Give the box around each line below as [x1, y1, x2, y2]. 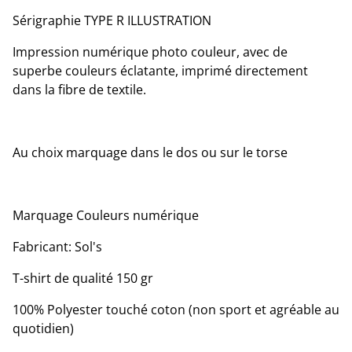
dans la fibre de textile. [13, 80, 146, 98]
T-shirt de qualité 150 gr [13, 269, 153, 287]
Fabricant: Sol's [13, 237, 102, 255]
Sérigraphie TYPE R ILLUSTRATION [13, 11, 211, 29]
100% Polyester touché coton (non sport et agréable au [13, 300, 339, 318]
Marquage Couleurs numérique [13, 206, 199, 224]
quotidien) [13, 319, 74, 337]
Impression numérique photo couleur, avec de [13, 42, 288, 60]
